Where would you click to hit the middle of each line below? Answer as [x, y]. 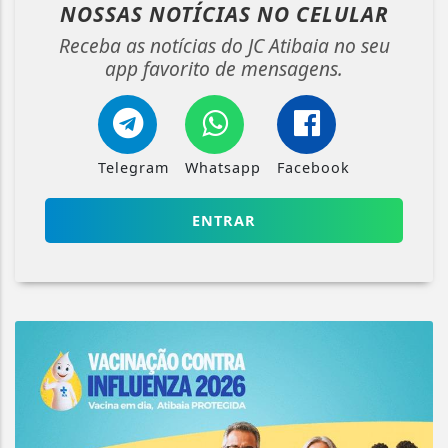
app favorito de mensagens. [224, 68]
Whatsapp [223, 167]
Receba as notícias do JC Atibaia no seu [224, 45]
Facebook [313, 167]
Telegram [133, 167]
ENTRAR [224, 220]
